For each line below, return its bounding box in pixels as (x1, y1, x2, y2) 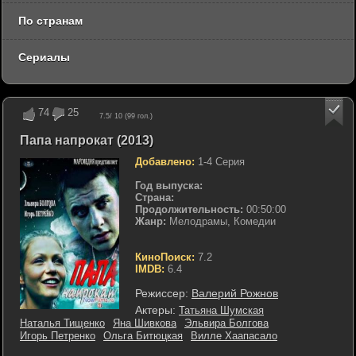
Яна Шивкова (113, 316, 176, 329)
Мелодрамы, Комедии (166, 215, 276, 227)
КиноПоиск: (135, 250, 195, 263)
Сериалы (18, 50, 70, 64)
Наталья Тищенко (20, 316, 105, 329)
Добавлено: (135, 155, 195, 168)
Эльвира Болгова (184, 316, 269, 329)
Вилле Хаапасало (191, 329, 277, 342)
